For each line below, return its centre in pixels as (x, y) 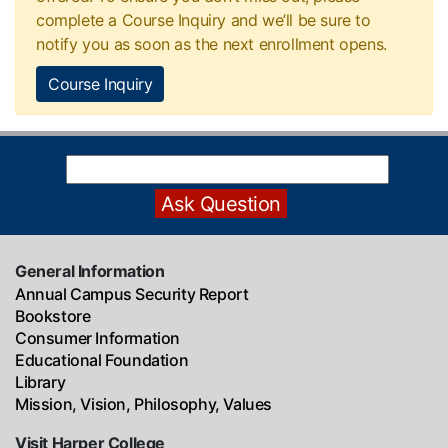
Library (40, 382)
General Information (90, 271)
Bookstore (53, 316)
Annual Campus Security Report (132, 294)
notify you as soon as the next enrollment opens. (211, 44)
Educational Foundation (102, 360)
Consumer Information (97, 338)
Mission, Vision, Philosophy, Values (143, 404)
